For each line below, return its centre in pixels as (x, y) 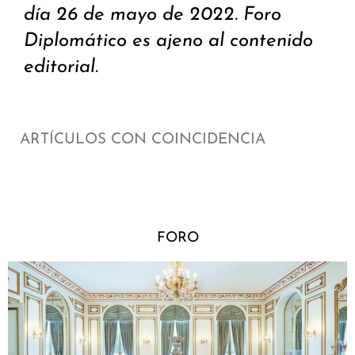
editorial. (61, 68)
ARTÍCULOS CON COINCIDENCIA (143, 140)
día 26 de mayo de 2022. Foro (153, 15)
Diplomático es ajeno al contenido (168, 42)
